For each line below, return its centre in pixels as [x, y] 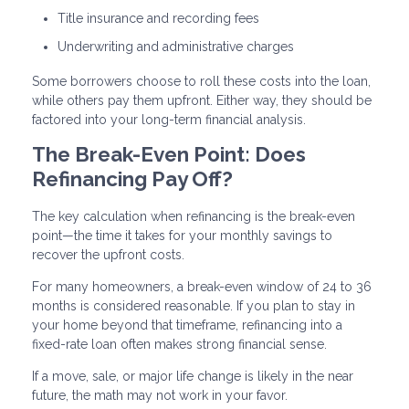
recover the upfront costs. [108, 254]
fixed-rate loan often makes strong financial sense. [179, 344]
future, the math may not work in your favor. [160, 395]
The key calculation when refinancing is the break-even [194, 216]
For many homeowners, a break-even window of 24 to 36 [202, 286]
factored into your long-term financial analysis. [169, 119]
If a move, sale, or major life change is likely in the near [193, 376]
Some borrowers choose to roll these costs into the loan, [201, 81]
